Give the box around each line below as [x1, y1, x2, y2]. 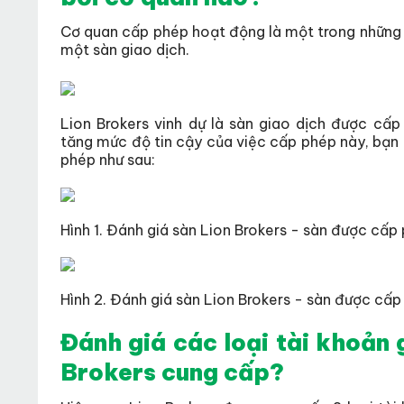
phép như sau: [60, 151, 155, 170]
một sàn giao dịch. [60, 41, 189, 60]
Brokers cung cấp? [60, 357, 284, 388]
